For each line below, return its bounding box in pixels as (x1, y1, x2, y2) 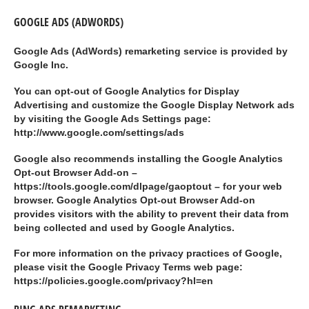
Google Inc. (14, 60, 68, 71)
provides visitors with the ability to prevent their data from (14, 208, 288, 219)
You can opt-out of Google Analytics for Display (14, 86, 239, 97)
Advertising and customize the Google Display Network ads (14, 99, 295, 110)
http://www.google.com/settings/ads (14, 127, 184, 138)
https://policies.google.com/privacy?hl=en (14, 276, 213, 287)
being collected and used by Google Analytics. (14, 222, 235, 233)
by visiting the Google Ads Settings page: (14, 113, 211, 124)
